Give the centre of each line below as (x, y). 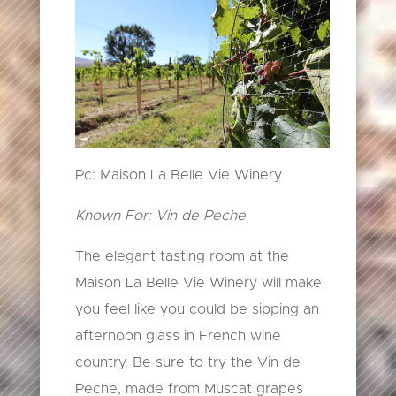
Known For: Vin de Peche (160, 216)
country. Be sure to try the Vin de (187, 363)
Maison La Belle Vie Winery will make (198, 283)
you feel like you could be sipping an (197, 310)
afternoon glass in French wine (178, 336)
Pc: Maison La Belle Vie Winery (178, 175)
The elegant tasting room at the (182, 257)
